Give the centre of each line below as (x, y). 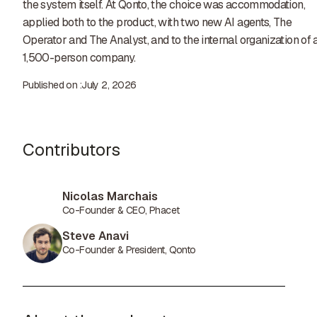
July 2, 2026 (109, 85)
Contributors (71, 150)
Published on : (52, 85)
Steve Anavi (96, 236)
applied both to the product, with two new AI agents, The (157, 22)
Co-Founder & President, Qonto (129, 250)
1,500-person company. (79, 58)
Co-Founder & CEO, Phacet (121, 210)
